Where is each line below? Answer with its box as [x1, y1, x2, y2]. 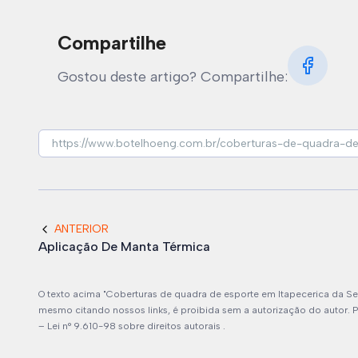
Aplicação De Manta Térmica [38, 239, 210, 254]
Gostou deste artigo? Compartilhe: [58, 68, 288, 86]
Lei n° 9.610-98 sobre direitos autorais [47, 320, 223, 332]
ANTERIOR [54, 222, 109, 236]
